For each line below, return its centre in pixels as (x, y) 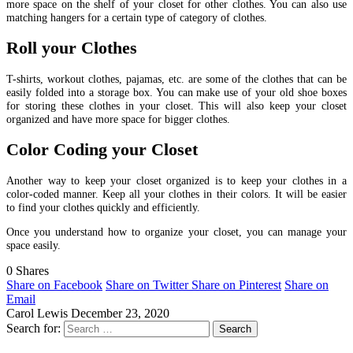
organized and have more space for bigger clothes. (118, 119)
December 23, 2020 (120, 313)
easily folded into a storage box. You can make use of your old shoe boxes (176, 92)
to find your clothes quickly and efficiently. (103, 207)
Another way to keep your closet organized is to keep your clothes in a (176, 180)
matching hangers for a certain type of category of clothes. (137, 18)
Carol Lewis (37, 313)
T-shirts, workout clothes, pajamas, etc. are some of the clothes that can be (176, 78)
